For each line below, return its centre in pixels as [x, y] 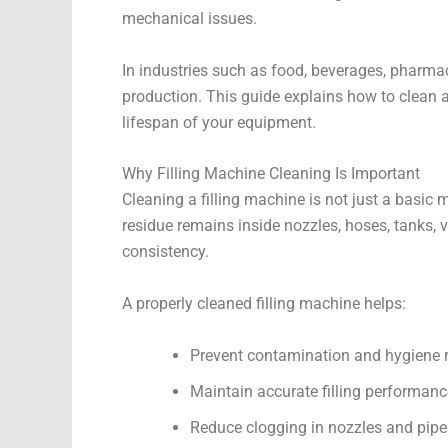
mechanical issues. [189, 19]
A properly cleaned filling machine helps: [264, 303]
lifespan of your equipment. [219, 122]
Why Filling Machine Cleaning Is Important [271, 174]
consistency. [165, 252]
